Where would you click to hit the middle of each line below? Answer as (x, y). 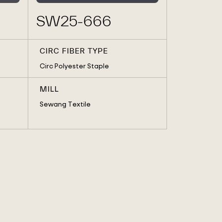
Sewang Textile (65, 104)
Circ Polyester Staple (74, 66)
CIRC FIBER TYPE (74, 51)
